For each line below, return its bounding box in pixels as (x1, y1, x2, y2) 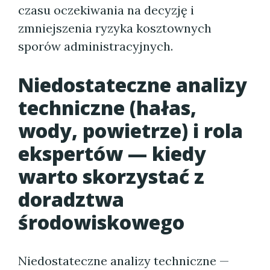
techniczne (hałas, (18, 95, 196, 121)
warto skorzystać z (18, 163, 204, 189)
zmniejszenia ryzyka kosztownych (18, 20, 212, 36)
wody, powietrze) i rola (18, 118, 243, 143)
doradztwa (18, 186, 124, 212)
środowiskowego (18, 209, 184, 235)
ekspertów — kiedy (18, 140, 206, 166)
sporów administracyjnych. (18, 39, 173, 54)
